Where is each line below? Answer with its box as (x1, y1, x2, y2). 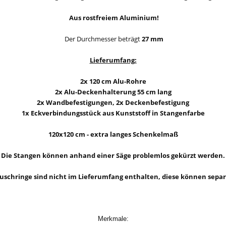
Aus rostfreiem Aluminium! (67, 13, 159, 22)
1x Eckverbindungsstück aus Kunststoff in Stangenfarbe (21, 108, 205, 118)
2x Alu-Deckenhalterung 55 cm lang (54, 87, 172, 96)
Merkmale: (97, 215, 129, 222)
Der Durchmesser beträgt (64, 34, 142, 43)
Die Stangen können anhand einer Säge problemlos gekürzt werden (1, 151, 223, 160)
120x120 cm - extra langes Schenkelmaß (48, 130, 178, 139)
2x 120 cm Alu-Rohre (80, 77, 146, 86)
